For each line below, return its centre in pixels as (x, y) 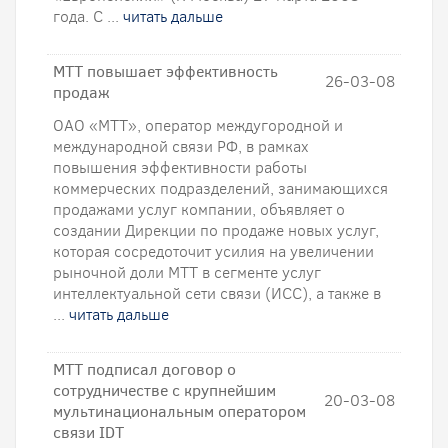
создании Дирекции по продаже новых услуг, (216, 230)
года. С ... (88, 16)
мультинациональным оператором (179, 411)
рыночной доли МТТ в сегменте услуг (187, 272)
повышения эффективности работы (180, 167)
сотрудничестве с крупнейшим (164, 390)
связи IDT (88, 432)
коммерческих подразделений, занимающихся (220, 188)
